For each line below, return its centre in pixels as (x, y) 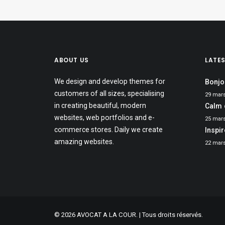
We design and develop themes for (110, 81)
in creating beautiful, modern (100, 105)
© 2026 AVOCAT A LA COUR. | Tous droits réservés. (129, 215)
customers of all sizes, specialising (109, 93)
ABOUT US (72, 60)
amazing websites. (84, 142)
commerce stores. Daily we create (108, 130)
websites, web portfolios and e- (104, 118)
